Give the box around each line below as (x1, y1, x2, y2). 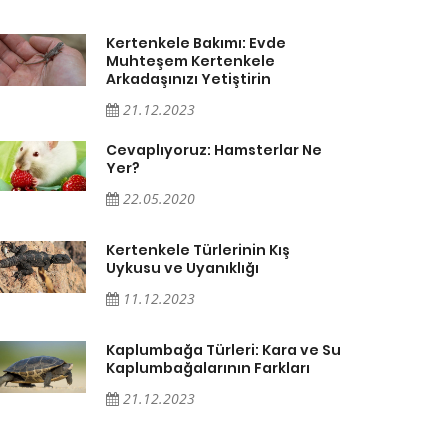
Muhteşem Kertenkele (106, 50, 275, 71)
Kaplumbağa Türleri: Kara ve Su (106, 339, 341, 360)
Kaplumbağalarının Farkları (106, 357, 310, 378)
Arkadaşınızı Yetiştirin (106, 68, 271, 89)
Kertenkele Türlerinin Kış (106, 239, 290, 260)
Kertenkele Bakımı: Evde (106, 32, 286, 53)
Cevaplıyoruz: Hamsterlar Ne (106, 139, 322, 160)
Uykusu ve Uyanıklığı (106, 257, 259, 278)
